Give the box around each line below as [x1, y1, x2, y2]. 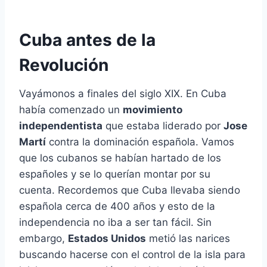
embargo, [19, 232, 68, 245]
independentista [19, 120, 103, 132]
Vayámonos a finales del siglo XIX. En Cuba [19, 88, 226, 100]
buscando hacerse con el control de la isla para [19, 249, 246, 261]
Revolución [19, 55, 108, 76]
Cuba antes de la [19, 30, 156, 51]
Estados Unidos [68, 232, 146, 245]
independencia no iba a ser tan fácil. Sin [19, 216, 212, 229]
